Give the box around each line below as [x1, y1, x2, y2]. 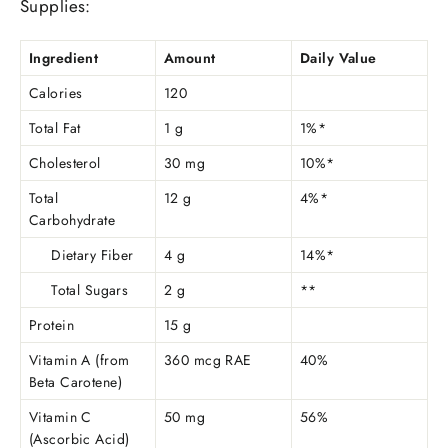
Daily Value [300, 48, 377, 69]
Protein [29, 315, 74, 336]
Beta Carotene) [29, 372, 122, 393]
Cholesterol [29, 153, 101, 174]
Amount [164, 48, 216, 69]
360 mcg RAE [164, 350, 252, 371]
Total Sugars [29, 280, 129, 301]
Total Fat [29, 118, 81, 139]
